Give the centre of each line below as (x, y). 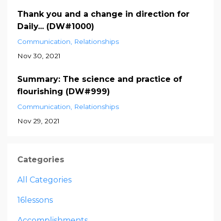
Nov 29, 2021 (38, 121)
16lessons (35, 200)
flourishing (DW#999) (64, 91)
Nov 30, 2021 (39, 55)
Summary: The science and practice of (100, 79)
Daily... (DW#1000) (56, 26)
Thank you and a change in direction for (103, 14)
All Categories (44, 180)
